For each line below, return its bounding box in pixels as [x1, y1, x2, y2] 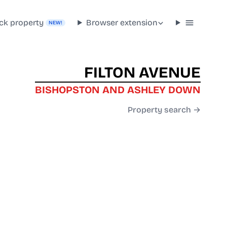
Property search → [128, 105, 201, 115]
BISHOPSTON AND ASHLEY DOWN [35, 84, 201, 96]
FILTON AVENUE [84, 63, 201, 82]
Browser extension [86, 17, 158, 27]
